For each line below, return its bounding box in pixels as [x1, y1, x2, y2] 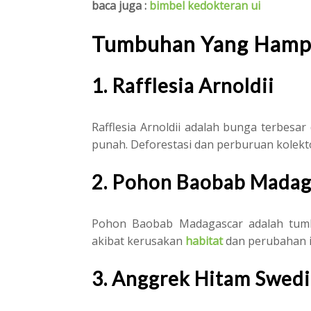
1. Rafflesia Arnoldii [92, 73, 274, 97]
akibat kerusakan [92, 233, 185, 249]
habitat [185, 233, 223, 249]
